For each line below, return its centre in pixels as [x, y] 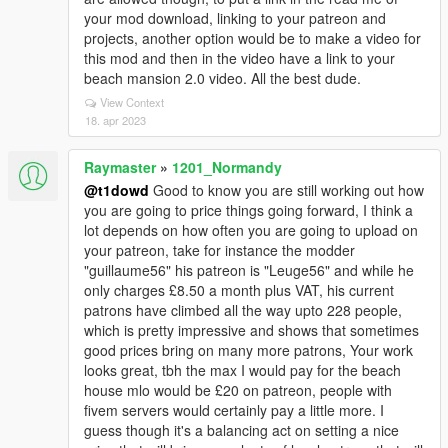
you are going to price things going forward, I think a [248, 210]
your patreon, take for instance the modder [219, 250]
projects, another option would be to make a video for [252, 38]
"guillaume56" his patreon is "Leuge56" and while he [249, 270]
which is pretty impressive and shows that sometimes [251, 330]
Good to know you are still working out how [286, 190]
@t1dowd [116, 190]
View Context [132, 102]
